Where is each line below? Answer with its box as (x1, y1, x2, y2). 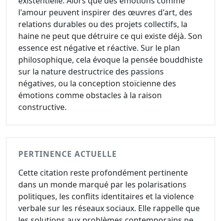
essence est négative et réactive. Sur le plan (18, 42, 180, 53)
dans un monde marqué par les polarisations (18, 179, 186, 190)
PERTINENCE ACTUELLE (18, 148, 117, 159)
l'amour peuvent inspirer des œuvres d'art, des (18, 7, 192, 18)
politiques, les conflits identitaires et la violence (18, 191, 194, 202)
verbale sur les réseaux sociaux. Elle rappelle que (18, 203, 200, 214)
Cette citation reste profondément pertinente (18, 167, 188, 178)
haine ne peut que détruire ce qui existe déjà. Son (18, 31, 202, 41)
